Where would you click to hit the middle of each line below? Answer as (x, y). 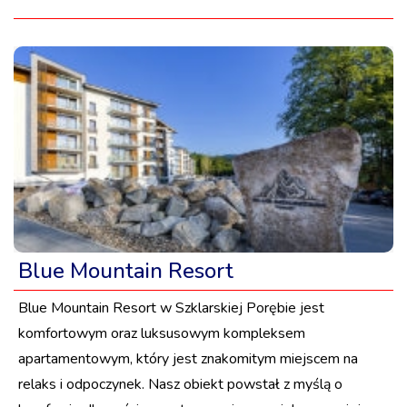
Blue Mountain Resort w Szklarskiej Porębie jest (171, 308)
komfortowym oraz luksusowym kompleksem (162, 333)
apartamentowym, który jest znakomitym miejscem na (188, 358)
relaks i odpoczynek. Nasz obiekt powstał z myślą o (180, 384)
